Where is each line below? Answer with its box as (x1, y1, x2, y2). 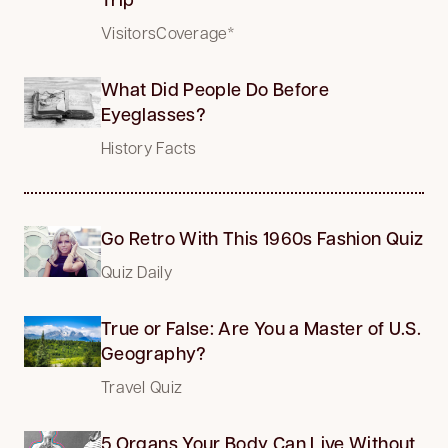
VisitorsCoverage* (101, 21, 236, 43)
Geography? (101, 340, 207, 365)
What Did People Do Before (101, 76, 330, 101)
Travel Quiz (101, 375, 183, 397)
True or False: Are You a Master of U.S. (101, 315, 422, 340)
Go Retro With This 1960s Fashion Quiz (101, 225, 424, 250)
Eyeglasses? (101, 101, 206, 126)
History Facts (101, 136, 197, 158)
